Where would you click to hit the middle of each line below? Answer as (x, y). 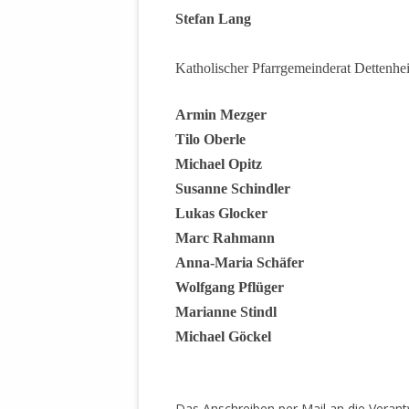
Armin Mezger (221, 115)
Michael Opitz (219, 164)
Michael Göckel (223, 337)
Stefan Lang (213, 19)
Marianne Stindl (226, 312)
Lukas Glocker (221, 214)
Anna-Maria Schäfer (240, 263)
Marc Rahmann (225, 238)
